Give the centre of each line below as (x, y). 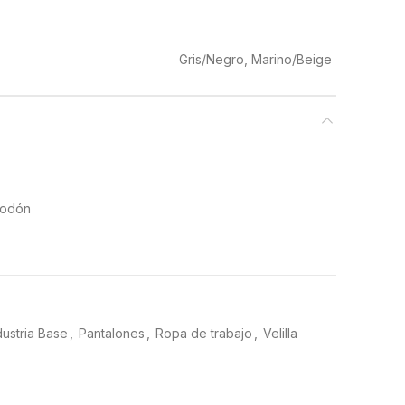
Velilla (280, 333)
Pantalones (112, 333)
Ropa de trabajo (204, 333)
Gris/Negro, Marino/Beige (255, 59)
